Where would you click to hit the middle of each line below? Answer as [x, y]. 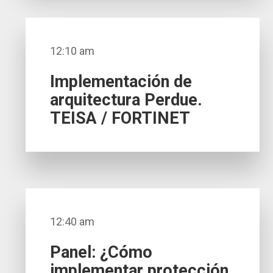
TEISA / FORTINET [120, 119]
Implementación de [121, 82]
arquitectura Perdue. [126, 100]
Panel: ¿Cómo [101, 253]
